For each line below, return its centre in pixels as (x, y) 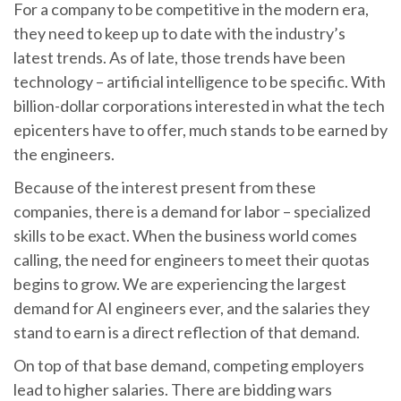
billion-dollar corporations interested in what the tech (199, 105)
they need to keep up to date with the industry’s (179, 33)
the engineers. (64, 154)
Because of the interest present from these (165, 187)
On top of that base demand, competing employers (189, 365)
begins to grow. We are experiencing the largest (180, 283)
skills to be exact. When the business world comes (185, 235)
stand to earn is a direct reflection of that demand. (187, 332)
